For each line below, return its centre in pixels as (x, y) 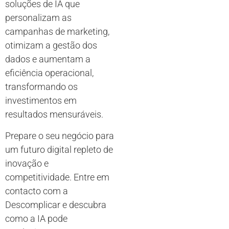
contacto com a (37, 191)
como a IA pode (36, 218)
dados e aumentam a (48, 59)
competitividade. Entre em (57, 177)
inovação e (27, 163)
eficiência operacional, (49, 73)
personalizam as (38, 18)
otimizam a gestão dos (51, 45)
